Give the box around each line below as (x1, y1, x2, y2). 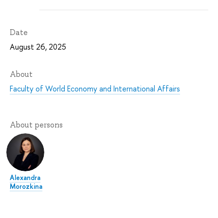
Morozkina (10, 181, 42, 191)
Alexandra (10, 172, 40, 182)
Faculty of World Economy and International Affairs (10, 83, 180, 94)
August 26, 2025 (10, 41, 66, 52)
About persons (10, 119, 63, 130)
